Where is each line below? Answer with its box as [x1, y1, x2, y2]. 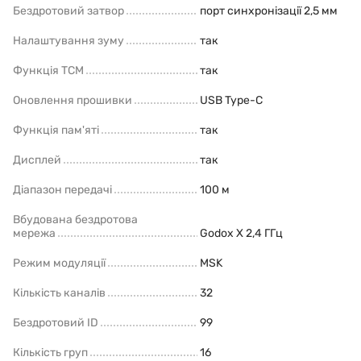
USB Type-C [200, 93, 263, 107]
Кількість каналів [13, 285, 106, 300]
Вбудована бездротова [13, 212, 138, 226]
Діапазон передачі [13, 182, 112, 197]
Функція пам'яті [13, 122, 99, 137]
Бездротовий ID [13, 315, 98, 330]
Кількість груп [13, 345, 88, 359]
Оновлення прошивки [13, 93, 132, 107]
